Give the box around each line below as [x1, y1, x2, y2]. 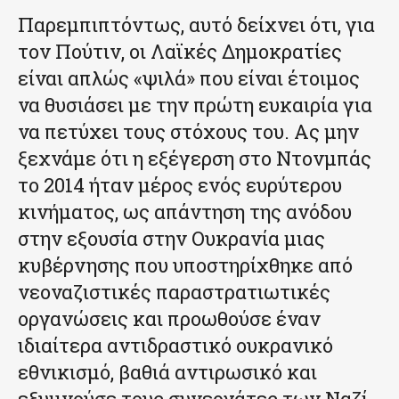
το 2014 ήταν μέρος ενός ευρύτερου [18, 171, 342, 198]
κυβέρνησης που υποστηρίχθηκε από [18, 251, 353, 278]
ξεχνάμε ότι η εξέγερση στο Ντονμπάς [18, 144, 371, 171]
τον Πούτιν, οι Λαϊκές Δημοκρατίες [18, 37, 342, 64]
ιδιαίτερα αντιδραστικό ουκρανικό [18, 331, 333, 358]
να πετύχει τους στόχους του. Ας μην [18, 118, 359, 144]
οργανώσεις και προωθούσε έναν [18, 305, 321, 331]
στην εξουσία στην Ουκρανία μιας [18, 224, 325, 251]
